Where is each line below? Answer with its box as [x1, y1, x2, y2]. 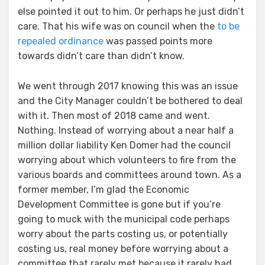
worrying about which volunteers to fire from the [18, 154, 236, 166]
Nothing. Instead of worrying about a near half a [18, 125, 234, 137]
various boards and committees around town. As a [18, 169, 241, 181]
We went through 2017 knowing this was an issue [18, 80, 238, 92]
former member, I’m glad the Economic [18, 184, 189, 196]
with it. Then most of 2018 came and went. [18, 110, 210, 122]
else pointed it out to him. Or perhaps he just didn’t [18, 6, 244, 18]
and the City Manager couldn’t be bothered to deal [18, 95, 243, 107]
